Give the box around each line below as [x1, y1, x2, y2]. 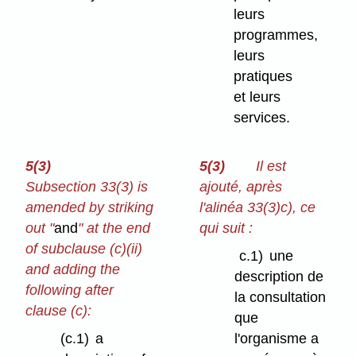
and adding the [25, 261, 121, 278]
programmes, [234, 27, 319, 44]
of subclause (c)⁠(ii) [25, 241, 143, 257]
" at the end [78, 220, 151, 237]
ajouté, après [199, 179, 283, 195]
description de [234, 269, 324, 285]
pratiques [234, 68, 293, 85]
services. [234, 110, 291, 126]
